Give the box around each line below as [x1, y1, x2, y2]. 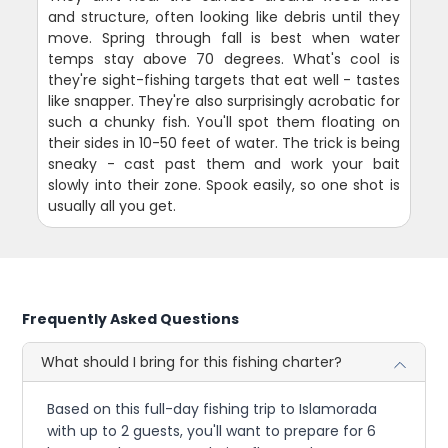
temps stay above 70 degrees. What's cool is [48, 48, 400, 69]
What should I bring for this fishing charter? [41, 351, 343, 372]
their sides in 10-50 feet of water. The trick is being [48, 132, 400, 153]
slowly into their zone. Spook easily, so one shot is [48, 174, 400, 195]
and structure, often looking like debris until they [48, 6, 400, 27]
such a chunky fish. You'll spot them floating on [48, 111, 400, 132]
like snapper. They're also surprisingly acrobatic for [48, 90, 400, 111]
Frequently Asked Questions [22, 308, 240, 329]
